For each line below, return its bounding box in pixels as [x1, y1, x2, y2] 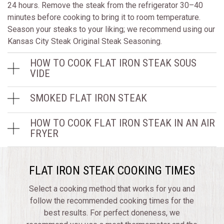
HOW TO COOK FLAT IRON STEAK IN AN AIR [30, 116, 215, 129]
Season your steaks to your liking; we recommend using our [7, 24, 215, 34]
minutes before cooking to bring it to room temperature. [7, 12, 200, 22]
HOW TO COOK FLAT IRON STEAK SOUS [30, 56, 196, 69]
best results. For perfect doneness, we [43, 207, 180, 217]
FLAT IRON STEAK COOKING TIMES [28, 163, 195, 177]
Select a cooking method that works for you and [28, 183, 195, 193]
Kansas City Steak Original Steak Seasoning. [7, 36, 162, 46]
